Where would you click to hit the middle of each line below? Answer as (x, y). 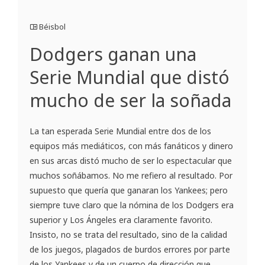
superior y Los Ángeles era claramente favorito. (121, 220)
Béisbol (52, 27)
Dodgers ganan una (113, 54)
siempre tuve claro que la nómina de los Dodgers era (132, 205)
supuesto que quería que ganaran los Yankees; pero (129, 190)
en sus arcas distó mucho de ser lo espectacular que (131, 161)
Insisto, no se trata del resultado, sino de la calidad (128, 235)
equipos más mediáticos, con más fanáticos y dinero (131, 146)
